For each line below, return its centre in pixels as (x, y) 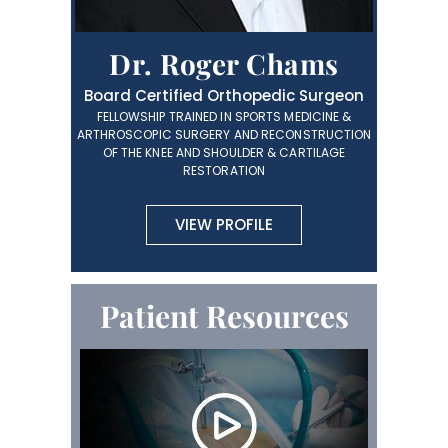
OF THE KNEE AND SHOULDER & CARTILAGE (224, 153)
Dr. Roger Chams (224, 64)
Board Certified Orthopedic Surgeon (224, 96)
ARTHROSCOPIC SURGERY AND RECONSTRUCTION (224, 135)
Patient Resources (224, 316)
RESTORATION (224, 171)
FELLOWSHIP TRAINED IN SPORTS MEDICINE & (224, 117)
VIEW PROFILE (224, 225)
